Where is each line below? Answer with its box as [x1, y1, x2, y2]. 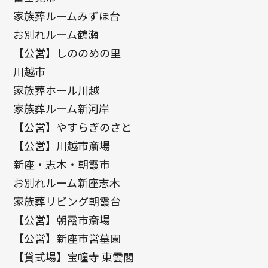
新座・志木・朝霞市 [13, 156, 111, 172]
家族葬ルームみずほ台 [13, 8, 121, 24]
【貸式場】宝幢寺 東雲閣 [13, 249, 135, 265]
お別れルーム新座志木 [13, 175, 121, 191]
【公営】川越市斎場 [13, 138, 111, 154]
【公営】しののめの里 [13, 45, 121, 61]
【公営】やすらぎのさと [13, 119, 132, 135]
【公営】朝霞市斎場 [13, 212, 111, 228]
